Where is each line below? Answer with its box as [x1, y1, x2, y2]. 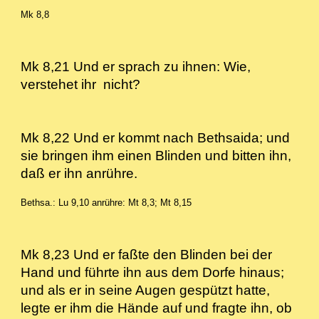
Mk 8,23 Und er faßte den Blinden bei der [21, 247, 273, 262]
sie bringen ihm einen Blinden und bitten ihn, [21, 148, 292, 163]
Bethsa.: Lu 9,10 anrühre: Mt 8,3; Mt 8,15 [21, 197, 192, 208]
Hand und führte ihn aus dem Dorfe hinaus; [21, 265, 285, 280]
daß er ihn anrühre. [21, 166, 152, 181]
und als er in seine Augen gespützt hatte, [21, 283, 271, 298]
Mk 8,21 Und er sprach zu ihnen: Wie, [21, 59, 251, 74]
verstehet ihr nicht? [21, 77, 159, 92]
